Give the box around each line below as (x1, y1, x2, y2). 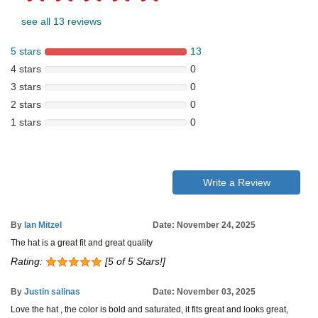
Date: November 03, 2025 (153, 287, 256, 297)
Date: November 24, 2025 (153, 220, 256, 231)
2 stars (11, 99, 41, 111)
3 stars (11, 81, 41, 93)
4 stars (11, 63, 41, 75)
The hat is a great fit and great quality (11, 238, 153, 248)
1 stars (11, 116, 41, 128)
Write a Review (202, 177, 270, 189)
